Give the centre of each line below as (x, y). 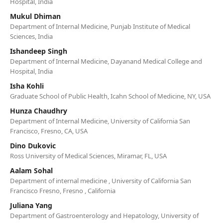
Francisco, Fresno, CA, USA (49, 131)
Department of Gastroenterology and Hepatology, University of (104, 215)
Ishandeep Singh (38, 51)
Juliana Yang (31, 205)
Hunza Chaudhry (38, 111)
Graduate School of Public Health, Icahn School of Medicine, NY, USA (110, 96)
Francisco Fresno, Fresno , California (62, 190)
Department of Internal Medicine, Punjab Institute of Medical (100, 26)
